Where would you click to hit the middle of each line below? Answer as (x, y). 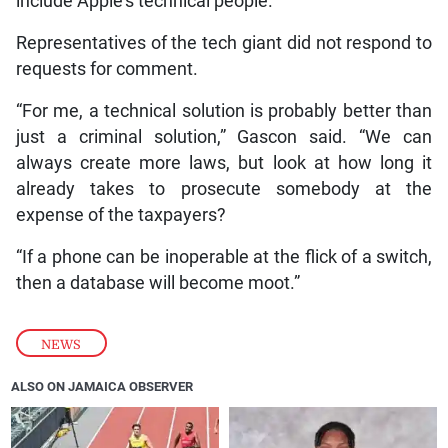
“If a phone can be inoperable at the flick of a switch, (224, 256)
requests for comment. (106, 68)
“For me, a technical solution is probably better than (224, 110)
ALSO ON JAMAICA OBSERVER (102, 387)
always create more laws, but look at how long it (224, 162)
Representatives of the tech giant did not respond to (224, 42)
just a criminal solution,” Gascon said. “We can (224, 136)
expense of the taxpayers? (120, 214)
